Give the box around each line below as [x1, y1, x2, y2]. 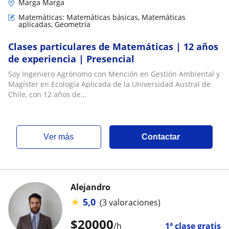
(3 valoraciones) [100, 196, 161, 208]
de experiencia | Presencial [8, 53, 134, 65]
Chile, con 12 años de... [8, 89, 87, 99]
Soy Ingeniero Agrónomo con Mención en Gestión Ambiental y [8, 69, 220, 79]
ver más [49, 132, 74, 141]
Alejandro [71, 181, 110, 193]
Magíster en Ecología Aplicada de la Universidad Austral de [8, 79, 211, 89]
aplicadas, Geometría [18, 19, 90, 29]
